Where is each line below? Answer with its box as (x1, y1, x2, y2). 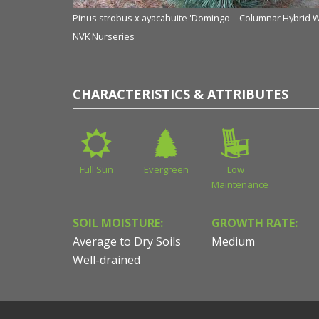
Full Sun (80, 163, 114, 177)
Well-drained (73, 252, 140, 268)
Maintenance (211, 178, 268, 192)
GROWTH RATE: (211, 215, 298, 231)
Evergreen (143, 163, 189, 177)
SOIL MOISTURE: (73, 215, 163, 231)
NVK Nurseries (73, 30, 135, 43)
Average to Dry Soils (73, 234, 181, 250)
